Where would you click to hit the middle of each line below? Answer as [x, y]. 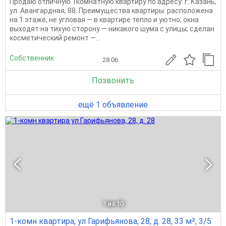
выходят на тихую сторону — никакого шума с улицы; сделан [112, 29]
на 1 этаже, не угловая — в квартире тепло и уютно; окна [104, 20]
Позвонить [113, 81]
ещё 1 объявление [113, 105]
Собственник [32, 58]
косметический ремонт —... [55, 38]
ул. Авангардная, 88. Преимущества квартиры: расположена [111, 11]
